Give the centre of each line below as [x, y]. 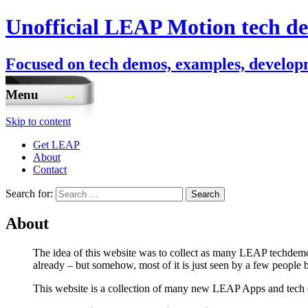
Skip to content [38, 121]
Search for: [29, 193]
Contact [50, 169]
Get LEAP [56, 144]
